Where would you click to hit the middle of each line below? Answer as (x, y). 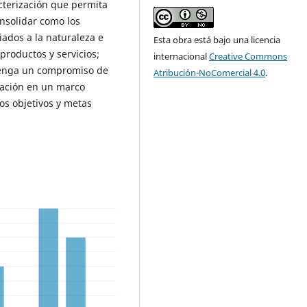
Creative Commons (248, 57)
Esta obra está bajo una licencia (217, 40)
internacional (182, 57)
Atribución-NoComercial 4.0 (210, 73)
